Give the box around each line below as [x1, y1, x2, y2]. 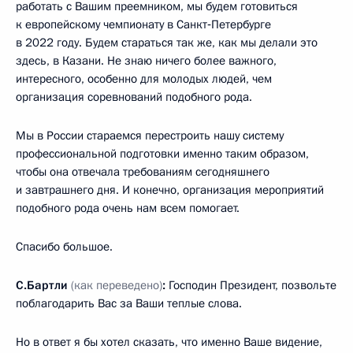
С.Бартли [16, 277, 68, 294]
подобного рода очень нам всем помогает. [16, 200, 240, 217]
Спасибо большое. [16, 239, 113, 255]
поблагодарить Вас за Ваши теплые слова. [16, 295, 242, 312]
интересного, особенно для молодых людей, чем [16, 71, 272, 87]
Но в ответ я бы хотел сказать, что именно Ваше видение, [16, 334, 322, 351]
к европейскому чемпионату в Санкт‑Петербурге [16, 17, 271, 33]
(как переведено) [71, 277, 162, 294]
